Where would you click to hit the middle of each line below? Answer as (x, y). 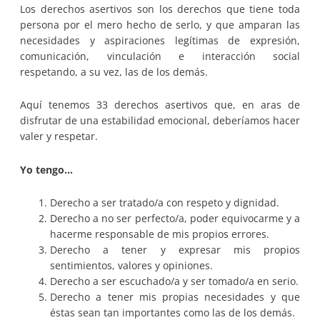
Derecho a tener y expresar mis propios (175, 250)
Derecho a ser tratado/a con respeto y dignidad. (165, 203)
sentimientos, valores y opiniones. (131, 266)
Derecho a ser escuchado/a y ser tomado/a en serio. (174, 281)
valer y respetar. (59, 136)
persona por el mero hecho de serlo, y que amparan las (160, 24)
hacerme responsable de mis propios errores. (160, 234)
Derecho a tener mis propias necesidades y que (175, 297)
